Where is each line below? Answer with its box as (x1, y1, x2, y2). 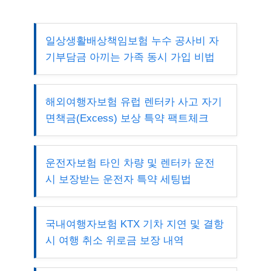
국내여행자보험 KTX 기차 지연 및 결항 (45, 218, 224, 230)
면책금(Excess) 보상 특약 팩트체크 (45, 112, 209, 124)
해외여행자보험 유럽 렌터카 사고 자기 (45, 96, 222, 108)
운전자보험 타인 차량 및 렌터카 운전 (45, 157, 215, 169)
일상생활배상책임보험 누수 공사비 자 (45, 34, 219, 47)
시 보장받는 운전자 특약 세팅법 (45, 173, 191, 185)
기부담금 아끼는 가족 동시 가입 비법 (45, 51, 215, 63)
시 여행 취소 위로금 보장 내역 (45, 234, 184, 246)
